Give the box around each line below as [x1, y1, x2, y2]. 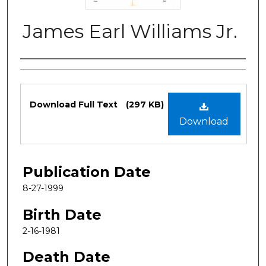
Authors [20, 62, 77, 80]
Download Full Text [30, 99, 120, 110]
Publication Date [23, 163, 151, 180]
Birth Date [23, 205, 102, 223]
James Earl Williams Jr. [23, 19, 237, 43]
